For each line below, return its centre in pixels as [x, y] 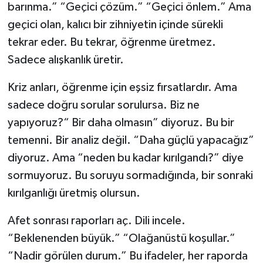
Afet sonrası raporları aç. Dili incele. [96, 221]
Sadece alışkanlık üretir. [65, 60]
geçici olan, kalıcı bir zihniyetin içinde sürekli [115, 25]
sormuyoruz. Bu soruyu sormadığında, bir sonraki [130, 176]
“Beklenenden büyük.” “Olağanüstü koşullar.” [121, 239]
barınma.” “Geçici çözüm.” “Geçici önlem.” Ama [129, 7]
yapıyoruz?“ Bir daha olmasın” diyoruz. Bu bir [121, 123]
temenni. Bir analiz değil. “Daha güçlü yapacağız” [131, 141]
